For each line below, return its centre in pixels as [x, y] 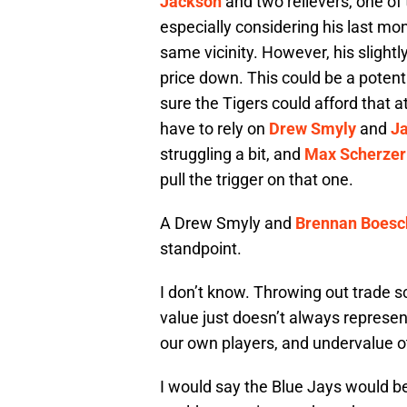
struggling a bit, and [232, 154]
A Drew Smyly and [228, 223]
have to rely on [214, 129]
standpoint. [201, 249]
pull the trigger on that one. [257, 180]
